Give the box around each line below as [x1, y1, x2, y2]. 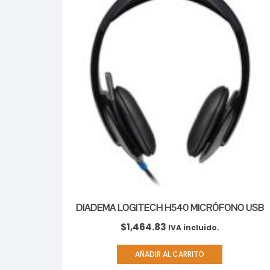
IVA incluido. [168, 222, 219, 233]
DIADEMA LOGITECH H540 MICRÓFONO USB [75, 201, 264, 215]
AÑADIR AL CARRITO [135, 249, 205, 260]
